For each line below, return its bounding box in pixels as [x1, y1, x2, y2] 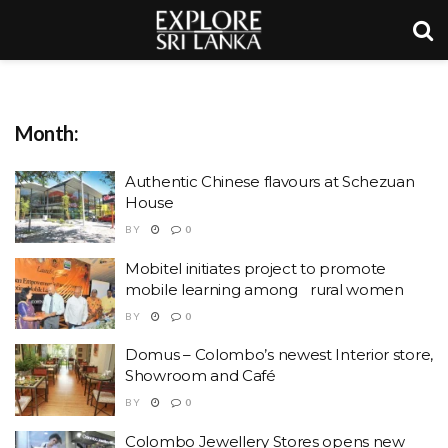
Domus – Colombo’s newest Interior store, [125, 345, 434, 364]
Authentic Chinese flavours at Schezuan [125, 172, 415, 191]
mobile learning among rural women [125, 279, 404, 299]
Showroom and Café [125, 366, 276, 385]
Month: [15, 121, 79, 145]
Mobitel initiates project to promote [125, 258, 387, 278]
